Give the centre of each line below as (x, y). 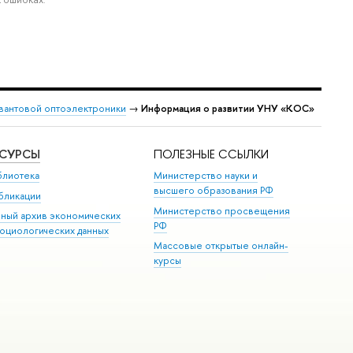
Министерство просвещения (222, 210)
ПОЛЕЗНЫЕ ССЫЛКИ (212, 154)
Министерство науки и (206, 176)
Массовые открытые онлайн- (221, 246)
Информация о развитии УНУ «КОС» (228, 109)
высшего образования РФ (214, 191)
